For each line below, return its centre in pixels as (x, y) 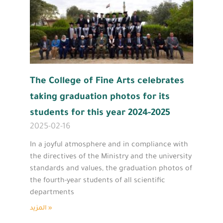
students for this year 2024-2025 (100, 113)
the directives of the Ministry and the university (111, 157)
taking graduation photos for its (100, 97)
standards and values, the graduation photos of (111, 169)
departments (52, 193)
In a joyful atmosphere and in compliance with (109, 145)
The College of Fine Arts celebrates (107, 81)
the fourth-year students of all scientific (98, 181)
